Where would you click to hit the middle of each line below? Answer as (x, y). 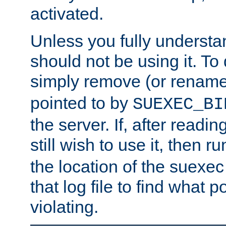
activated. (67, 14)
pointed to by (81, 103)
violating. (64, 207)
